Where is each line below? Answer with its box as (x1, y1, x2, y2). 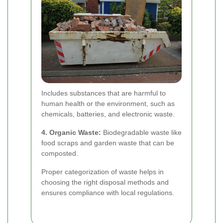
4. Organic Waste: (41, 128, 101, 137)
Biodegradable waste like (101, 128, 182, 137)
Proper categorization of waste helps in (41, 168, 164, 176)
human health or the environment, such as (41, 100, 175, 108)
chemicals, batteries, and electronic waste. (41, 110, 175, 118)
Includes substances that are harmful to (41, 89, 166, 98)
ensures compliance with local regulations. (41, 189, 174, 197)
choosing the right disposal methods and (41, 178, 169, 187)
